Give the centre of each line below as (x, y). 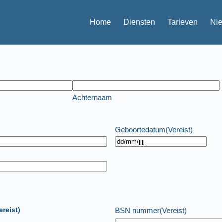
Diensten (139, 22)
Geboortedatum (140, 130)
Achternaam (92, 97)
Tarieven (183, 22)
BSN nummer (137, 210)
